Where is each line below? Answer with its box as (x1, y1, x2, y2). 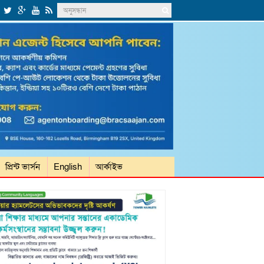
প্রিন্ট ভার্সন (5, 161, 40, 173)
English (54, 161, 82, 173)
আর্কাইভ (95, 161, 123, 173)
